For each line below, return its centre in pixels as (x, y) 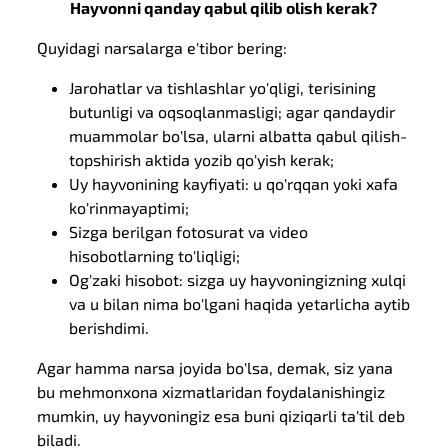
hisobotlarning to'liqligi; (155, 255)
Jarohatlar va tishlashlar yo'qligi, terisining (223, 87)
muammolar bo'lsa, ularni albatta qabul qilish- (238, 135)
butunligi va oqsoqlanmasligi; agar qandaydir (232, 111)
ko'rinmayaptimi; (129, 207)
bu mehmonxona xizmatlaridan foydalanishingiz (211, 391)
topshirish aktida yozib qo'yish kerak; (202, 159)
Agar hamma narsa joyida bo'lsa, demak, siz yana (215, 367)
